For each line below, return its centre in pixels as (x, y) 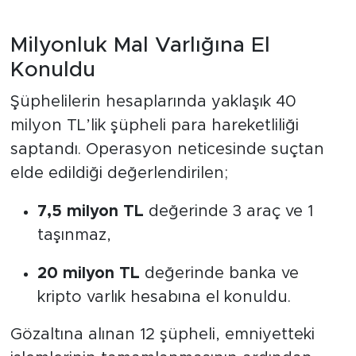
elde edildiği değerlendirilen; (119, 173)
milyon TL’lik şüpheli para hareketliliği (154, 125)
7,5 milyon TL (90, 211)
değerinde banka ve (219, 273)
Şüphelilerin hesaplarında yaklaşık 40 (153, 101)
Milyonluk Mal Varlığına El (140, 46)
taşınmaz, (74, 235)
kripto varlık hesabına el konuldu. (164, 297)
